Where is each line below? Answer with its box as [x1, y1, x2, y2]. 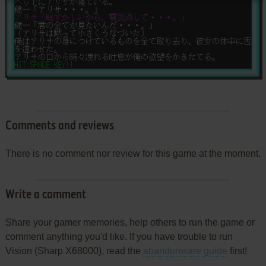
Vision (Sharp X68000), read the [5, 246, 143, 256]
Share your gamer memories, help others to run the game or [5, 217, 255, 228]
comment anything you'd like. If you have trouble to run [5, 232, 233, 242]
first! [227, 246, 247, 256]
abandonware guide [142, 246, 227, 256]
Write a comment [5, 189, 86, 202]
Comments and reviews [5, 121, 114, 133]
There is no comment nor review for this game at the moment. [5, 148, 261, 159]
